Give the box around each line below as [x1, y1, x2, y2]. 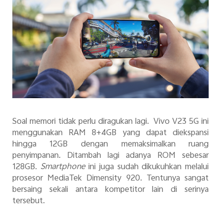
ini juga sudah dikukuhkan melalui [88, 160, 209, 175]
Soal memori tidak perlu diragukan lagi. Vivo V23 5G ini [12, 115, 209, 129]
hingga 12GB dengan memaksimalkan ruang [12, 138, 209, 152]
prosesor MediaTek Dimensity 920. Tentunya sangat [12, 172, 209, 186]
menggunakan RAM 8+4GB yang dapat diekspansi [12, 126, 209, 141]
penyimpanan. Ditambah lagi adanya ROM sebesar [12, 149, 209, 163]
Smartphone [40, 160, 89, 175]
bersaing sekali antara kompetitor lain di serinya [12, 183, 209, 197]
